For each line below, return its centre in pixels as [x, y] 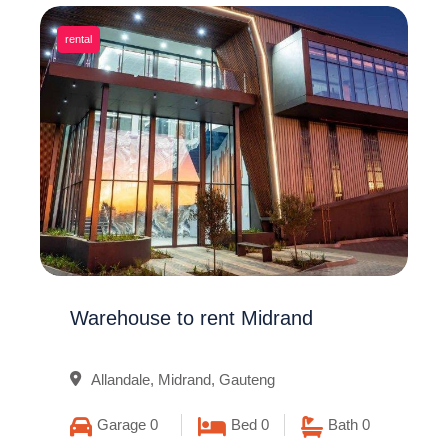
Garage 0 [127, 424]
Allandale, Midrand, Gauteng [183, 379]
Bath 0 [349, 424]
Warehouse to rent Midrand [191, 318]
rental [78, 39]
